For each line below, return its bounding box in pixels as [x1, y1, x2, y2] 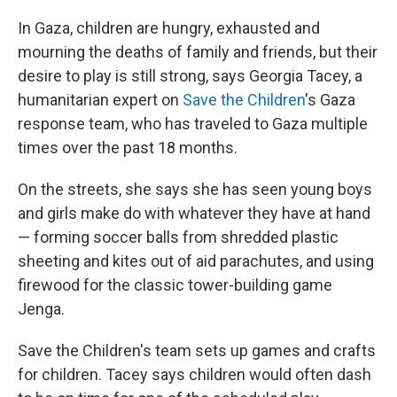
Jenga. [18, 300, 65, 318]
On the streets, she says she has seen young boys [18, 180, 372, 198]
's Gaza [305, 90, 355, 109]
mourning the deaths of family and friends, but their [18, 43, 378, 61]
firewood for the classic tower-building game [18, 276, 332, 294]
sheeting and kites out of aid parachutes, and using [18, 252, 374, 270]
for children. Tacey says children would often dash [18, 365, 371, 384]
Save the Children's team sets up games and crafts [18, 341, 376, 360]
